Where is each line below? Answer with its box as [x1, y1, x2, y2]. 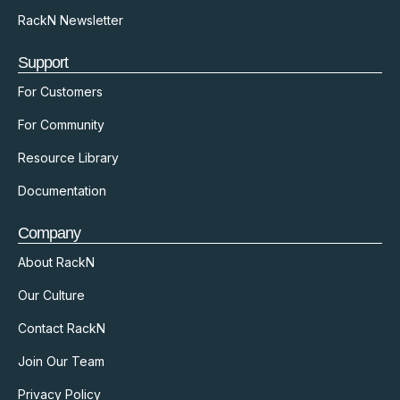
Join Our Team [18, 354, 104, 370]
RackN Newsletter [18, 12, 123, 29]
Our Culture [18, 287, 85, 304]
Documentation [18, 183, 106, 199]
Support [18, 54, 68, 72]
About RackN [18, 254, 95, 271]
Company [18, 224, 80, 243]
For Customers [18, 84, 103, 100]
